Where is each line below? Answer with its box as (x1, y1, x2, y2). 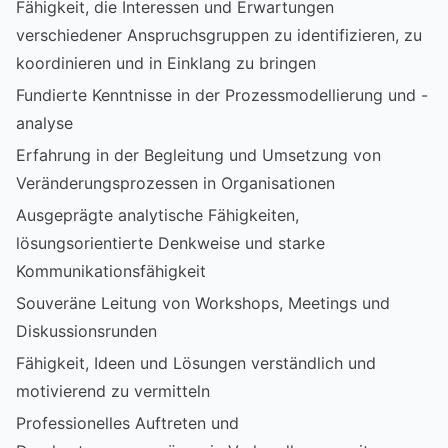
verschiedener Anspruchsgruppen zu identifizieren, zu (16, 24, 422, 45)
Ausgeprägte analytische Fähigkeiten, (16, 204, 299, 225)
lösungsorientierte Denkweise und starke (16, 232, 325, 253)
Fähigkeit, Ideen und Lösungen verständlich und (16, 352, 376, 373)
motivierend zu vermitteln (16, 380, 210, 401)
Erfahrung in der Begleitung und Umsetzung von (16, 144, 381, 165)
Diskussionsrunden (16, 320, 157, 341)
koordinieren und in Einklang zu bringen (16, 52, 316, 73)
